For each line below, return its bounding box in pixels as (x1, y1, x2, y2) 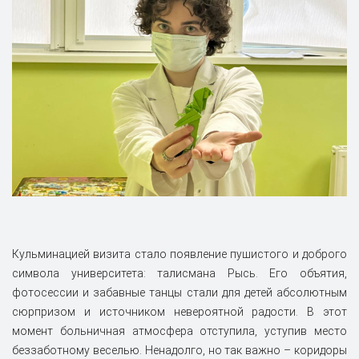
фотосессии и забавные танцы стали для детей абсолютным (12, 285, 347, 299)
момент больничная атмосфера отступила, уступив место (12, 324, 347, 337)
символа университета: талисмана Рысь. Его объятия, (12, 266, 347, 280)
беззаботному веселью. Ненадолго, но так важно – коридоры (12, 343, 347, 357)
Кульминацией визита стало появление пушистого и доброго (12, 247, 347, 260)
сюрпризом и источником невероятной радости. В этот (12, 305, 347, 318)
